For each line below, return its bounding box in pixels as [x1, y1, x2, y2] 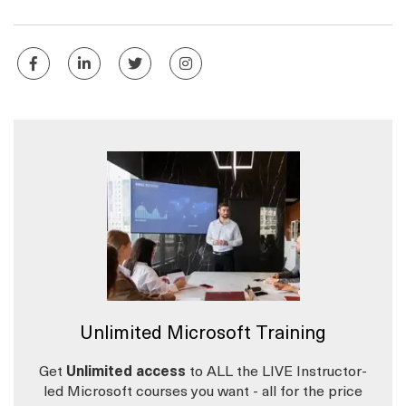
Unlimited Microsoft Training [80, 318, 326, 345]
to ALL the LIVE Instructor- [189, 359, 367, 381]
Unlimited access [63, 359, 189, 381]
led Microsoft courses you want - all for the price [43, 379, 362, 401]
